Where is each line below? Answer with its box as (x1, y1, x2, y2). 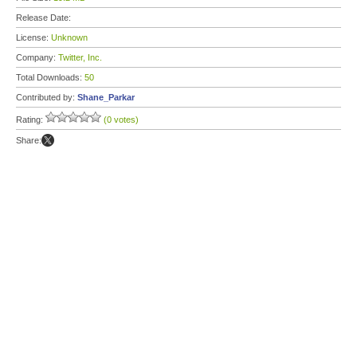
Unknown (51, 33, 88, 42)
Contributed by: (16, 92, 77, 102)
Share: (16, 135, 41, 145)
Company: (16, 53, 58, 62)
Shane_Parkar (77, 92, 135, 102)
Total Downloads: (16, 73, 84, 82)
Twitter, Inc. (58, 53, 102, 62)
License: (16, 33, 51, 42)
